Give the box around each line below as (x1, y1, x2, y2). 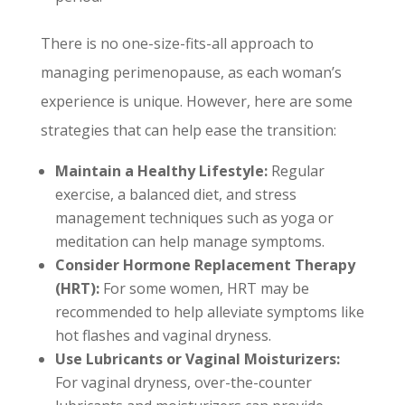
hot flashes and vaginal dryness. (54, 325, 271, 345)
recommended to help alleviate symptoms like (54, 302, 364, 322)
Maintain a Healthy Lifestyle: (54, 161, 268, 181)
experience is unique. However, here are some (40, 91, 353, 111)
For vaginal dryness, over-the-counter (54, 372, 312, 392)
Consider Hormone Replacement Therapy (54, 255, 355, 275)
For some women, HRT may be (99, 278, 309, 298)
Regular (267, 161, 325, 181)
